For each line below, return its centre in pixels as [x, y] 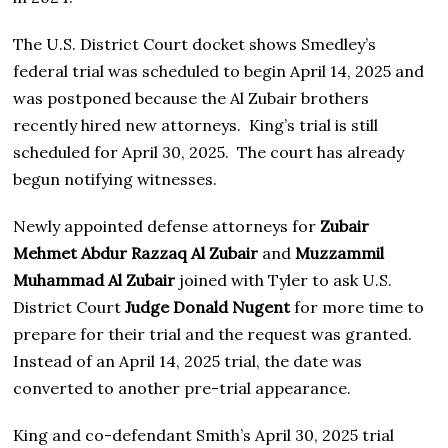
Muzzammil [340, 253]
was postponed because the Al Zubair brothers [191, 98]
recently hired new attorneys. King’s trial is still [196, 125]
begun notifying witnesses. [115, 179]
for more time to [357, 307]
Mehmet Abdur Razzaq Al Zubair [136, 253]
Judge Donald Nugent [208, 307]
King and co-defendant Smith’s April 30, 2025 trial [204, 435]
